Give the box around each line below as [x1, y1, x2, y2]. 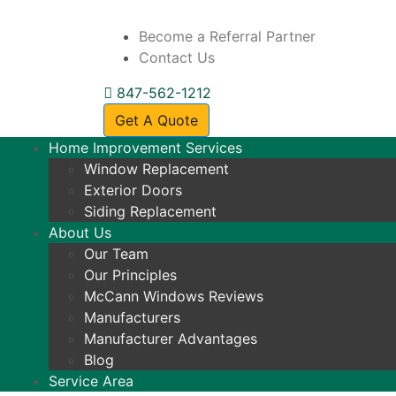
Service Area [49, 372, 133, 390]
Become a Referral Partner [139, 27, 316, 45]
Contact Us [139, 49, 215, 66]
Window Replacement [84, 160, 229, 178]
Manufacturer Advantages [84, 330, 257, 347]
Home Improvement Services [49, 139, 242, 156]
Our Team [84, 245, 148, 263]
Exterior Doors [84, 181, 182, 199]
